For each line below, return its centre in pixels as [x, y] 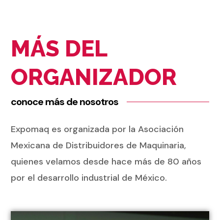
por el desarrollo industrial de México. [89, 178]
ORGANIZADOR [94, 77]
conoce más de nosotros [65, 102]
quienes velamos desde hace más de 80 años [106, 162]
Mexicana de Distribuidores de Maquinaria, [99, 146]
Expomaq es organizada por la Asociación [97, 129]
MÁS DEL [59, 49]
